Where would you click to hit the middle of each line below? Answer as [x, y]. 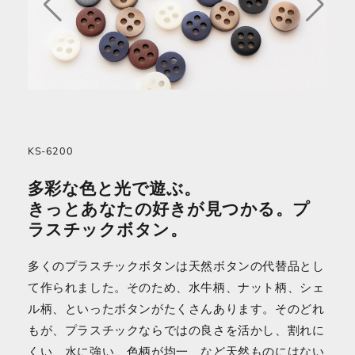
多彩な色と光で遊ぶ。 [115, 188]
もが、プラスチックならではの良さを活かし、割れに [176, 331]
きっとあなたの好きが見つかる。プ [169, 208]
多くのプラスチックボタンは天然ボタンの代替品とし [176, 267]
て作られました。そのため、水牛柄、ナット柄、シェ [176, 288]
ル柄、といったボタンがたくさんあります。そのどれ [176, 309]
